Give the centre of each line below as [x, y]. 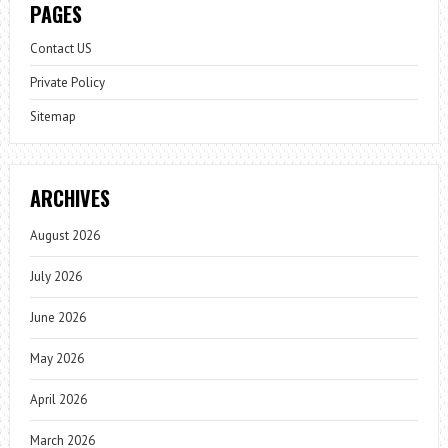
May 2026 [56, 359]
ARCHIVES [69, 198]
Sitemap [52, 117]
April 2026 [58, 400]
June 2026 [57, 318]
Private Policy [67, 83]
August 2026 [64, 236]
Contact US [60, 49]
